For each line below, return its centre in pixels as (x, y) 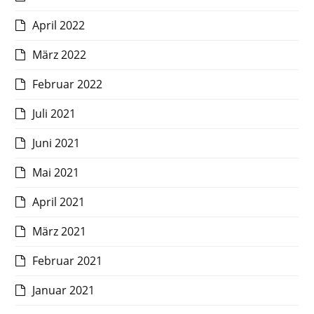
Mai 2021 (56, 173)
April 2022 (59, 26)
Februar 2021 (68, 261)
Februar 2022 (68, 84)
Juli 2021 (54, 114)
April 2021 (59, 202)
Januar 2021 (64, 291)
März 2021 (60, 232)
